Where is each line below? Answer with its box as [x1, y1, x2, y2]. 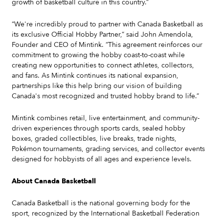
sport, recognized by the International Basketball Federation [12, 209, 199, 218]
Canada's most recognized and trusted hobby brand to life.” [12, 91, 199, 101]
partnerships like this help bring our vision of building [12, 81, 182, 90]
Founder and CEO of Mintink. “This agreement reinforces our [12, 40, 202, 49]
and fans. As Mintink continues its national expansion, [12, 71, 178, 80]
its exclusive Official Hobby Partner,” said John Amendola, [12, 30, 193, 39]
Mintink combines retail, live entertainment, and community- [12, 113, 199, 123]
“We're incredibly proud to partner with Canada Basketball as [12, 20, 203, 29]
